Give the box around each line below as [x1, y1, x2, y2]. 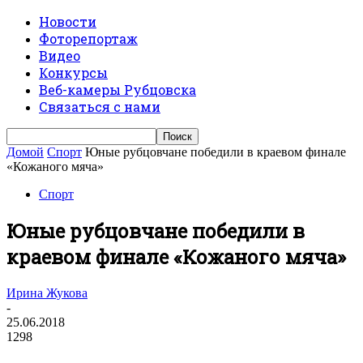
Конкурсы [39, 64, 108, 81]
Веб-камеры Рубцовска [39, 81, 196, 98]
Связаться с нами [39, 98, 160, 115]
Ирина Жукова [6, 285, 88, 300]
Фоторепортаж [39, 30, 138, 47]
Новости [39, 13, 96, 30]
